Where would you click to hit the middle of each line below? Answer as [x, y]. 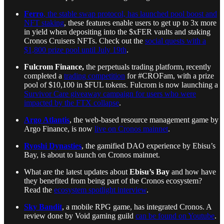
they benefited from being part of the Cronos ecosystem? [113, 180]
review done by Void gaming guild [80, 215]
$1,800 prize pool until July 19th [75, 49]
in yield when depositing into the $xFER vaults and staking [117, 31]
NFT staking [44, 22]
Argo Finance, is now [59, 128]
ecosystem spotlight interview [100, 189]
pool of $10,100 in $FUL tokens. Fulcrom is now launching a [121, 84]
